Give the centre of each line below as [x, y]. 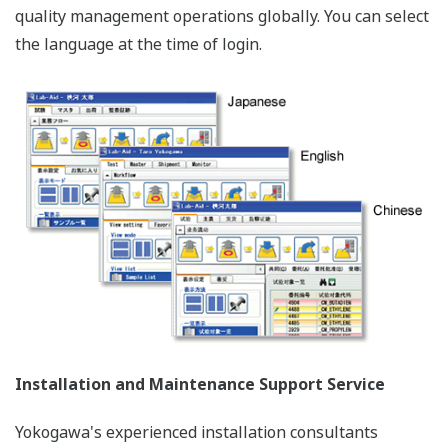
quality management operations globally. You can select [222, 15]
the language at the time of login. [138, 43]
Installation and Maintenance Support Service [200, 384]
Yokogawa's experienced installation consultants [196, 432]
